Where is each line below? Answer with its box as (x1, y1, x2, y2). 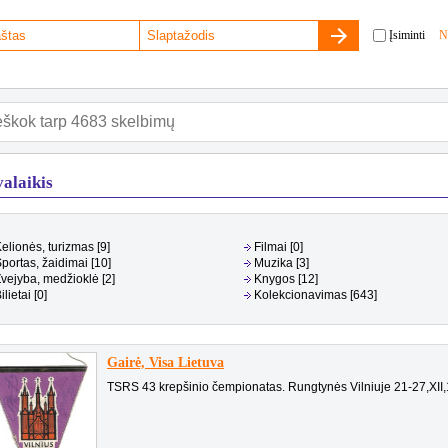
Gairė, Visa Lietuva (107, 355, 224, 370)
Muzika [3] (254, 256, 309, 270)
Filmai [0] (254, 240, 303, 254)
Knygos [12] (254, 272, 318, 286)
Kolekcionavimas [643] (254, 288, 377, 302)
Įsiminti (389, 27, 425, 42)
